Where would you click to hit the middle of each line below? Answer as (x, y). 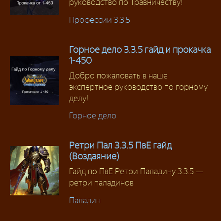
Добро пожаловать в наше (118, 75)
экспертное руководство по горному (138, 87)
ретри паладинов (101, 183)
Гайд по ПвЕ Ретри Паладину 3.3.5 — (136, 171)
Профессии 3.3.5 (100, 19)
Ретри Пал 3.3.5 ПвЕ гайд (120, 146)
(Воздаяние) (94, 156)
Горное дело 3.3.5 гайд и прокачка (140, 49)
